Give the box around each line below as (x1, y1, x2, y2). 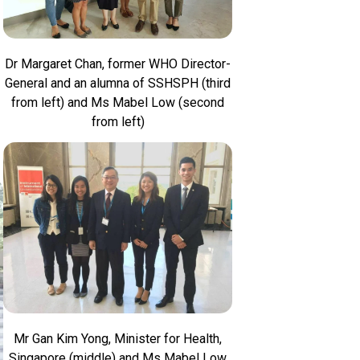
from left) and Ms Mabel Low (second (11, 94, 224, 110)
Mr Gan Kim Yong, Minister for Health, (14, 331, 222, 347)
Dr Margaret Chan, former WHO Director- (5, 55, 231, 72)
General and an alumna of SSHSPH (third (5, 75, 231, 91)
